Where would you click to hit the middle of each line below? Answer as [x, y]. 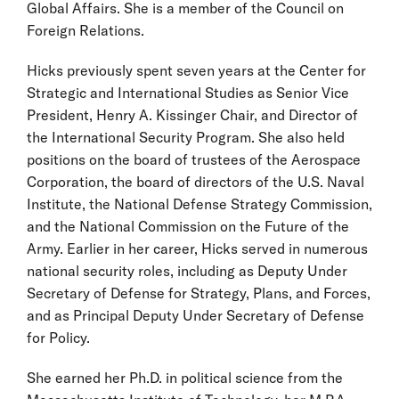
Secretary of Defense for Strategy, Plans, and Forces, [199, 293]
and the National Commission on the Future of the [188, 226]
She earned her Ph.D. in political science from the [185, 377]
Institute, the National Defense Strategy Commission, [199, 204]
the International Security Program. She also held [186, 137]
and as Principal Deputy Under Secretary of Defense [195, 315]
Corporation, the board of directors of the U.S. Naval [195, 181]
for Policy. [60, 337]
